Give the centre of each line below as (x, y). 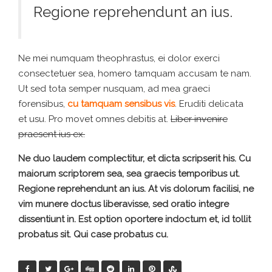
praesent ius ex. (52, 134)
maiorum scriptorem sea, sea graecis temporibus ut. (129, 173)
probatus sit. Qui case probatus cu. (93, 234)
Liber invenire (199, 119)
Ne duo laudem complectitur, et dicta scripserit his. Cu (134, 158)
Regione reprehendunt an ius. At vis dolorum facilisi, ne (136, 189)
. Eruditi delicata (209, 104)
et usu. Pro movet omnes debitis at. (94, 119)
